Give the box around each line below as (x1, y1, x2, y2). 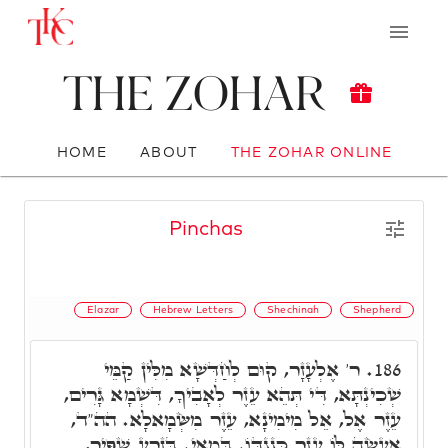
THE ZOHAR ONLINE (230, 145, 393, 160)
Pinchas (169, 219, 243, 239)
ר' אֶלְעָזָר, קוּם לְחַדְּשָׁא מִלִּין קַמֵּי (104, 355, 368, 383)
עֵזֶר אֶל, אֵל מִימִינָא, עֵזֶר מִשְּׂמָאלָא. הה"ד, (70, 405, 401, 433)
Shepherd (353, 304, 401, 315)
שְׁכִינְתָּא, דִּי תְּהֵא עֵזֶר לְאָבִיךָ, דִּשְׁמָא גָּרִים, (63, 380, 401, 408)
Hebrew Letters (152, 304, 234, 315)
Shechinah (267, 304, 320, 315)
